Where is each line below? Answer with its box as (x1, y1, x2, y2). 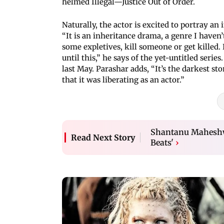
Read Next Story (71, 132, 135, 142)
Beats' (150, 137, 173, 147)
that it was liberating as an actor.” (62, 74, 186, 84)
